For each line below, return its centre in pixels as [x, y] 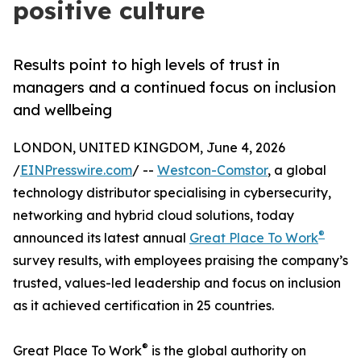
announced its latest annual [101, 238]
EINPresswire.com [76, 170]
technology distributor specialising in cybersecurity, [172, 193]
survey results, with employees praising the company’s [180, 261]
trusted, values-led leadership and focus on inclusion [177, 283]
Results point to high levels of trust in [146, 65]
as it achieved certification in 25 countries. [143, 306]
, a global [297, 170]
